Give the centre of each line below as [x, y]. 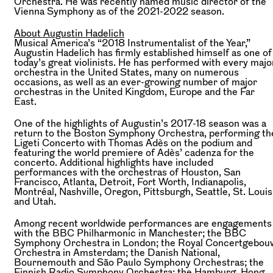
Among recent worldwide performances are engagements [143, 223]
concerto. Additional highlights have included [114, 162]
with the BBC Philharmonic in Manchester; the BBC [130, 232]
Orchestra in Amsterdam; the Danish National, [117, 252]
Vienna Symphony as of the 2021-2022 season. [119, 11]
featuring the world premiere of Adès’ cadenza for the [134, 152]
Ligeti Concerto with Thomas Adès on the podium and [133, 142]
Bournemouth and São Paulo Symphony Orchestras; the [139, 262]
